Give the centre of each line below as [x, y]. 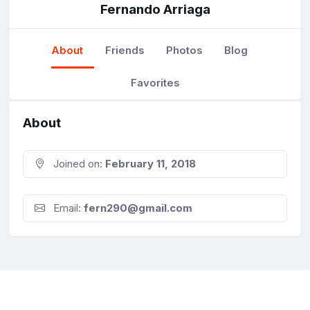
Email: [67, 208]
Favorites [155, 82]
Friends [125, 50]
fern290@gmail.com [138, 208]
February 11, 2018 [151, 164]
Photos [184, 50]
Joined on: [78, 164]
